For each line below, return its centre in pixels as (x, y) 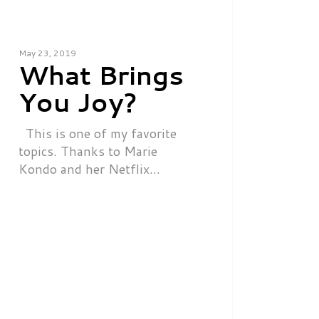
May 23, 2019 (47, 53)
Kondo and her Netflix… (89, 168)
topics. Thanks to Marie (88, 151)
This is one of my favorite (97, 133)
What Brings (101, 75)
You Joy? (78, 102)
